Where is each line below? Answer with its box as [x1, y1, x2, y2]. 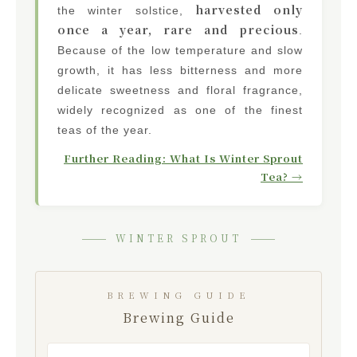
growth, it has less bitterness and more [57, 63, 303, 76]
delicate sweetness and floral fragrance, [57, 83, 303, 96]
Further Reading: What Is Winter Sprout [64, 150, 303, 166]
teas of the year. [57, 123, 152, 136]
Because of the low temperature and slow [57, 43, 303, 57]
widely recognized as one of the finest [57, 103, 303, 116]
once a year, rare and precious [57, 21, 299, 37]
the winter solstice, [57, 3, 195, 17]
